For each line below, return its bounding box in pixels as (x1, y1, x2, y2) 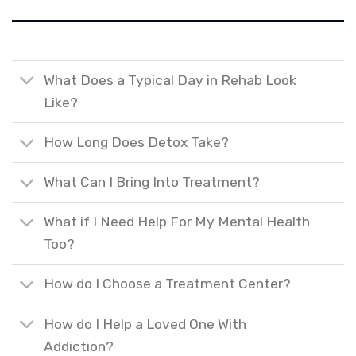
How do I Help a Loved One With (44, 315, 247, 332)
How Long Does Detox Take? (44, 134, 230, 151)
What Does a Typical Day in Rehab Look (44, 72, 297, 89)
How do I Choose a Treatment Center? (44, 276, 292, 292)
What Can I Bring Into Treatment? (44, 174, 261, 191)
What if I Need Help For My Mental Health (44, 214, 311, 230)
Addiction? (44, 338, 114, 354)
